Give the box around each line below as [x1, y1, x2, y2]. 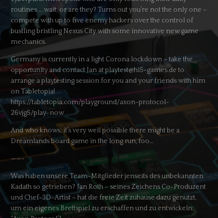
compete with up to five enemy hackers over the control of [11, 16, 194, 24]
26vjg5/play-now [11, 109, 64, 117]
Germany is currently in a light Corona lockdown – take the [11, 55, 193, 63]
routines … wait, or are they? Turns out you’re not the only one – [11, 5, 207, 14]
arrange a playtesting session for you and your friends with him [11, 76, 206, 85]
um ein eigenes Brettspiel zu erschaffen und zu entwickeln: [11, 204, 194, 212]
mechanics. [11, 37, 47, 46]
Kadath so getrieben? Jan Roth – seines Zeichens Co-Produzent [11, 182, 206, 191]
